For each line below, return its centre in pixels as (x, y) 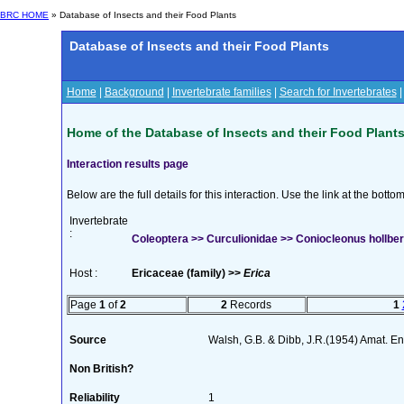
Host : (83, 273)
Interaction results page (127, 164)
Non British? (101, 368)
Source (87, 340)
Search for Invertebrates (338, 92)
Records (249, 304)
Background (134, 92)
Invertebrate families (221, 92)
